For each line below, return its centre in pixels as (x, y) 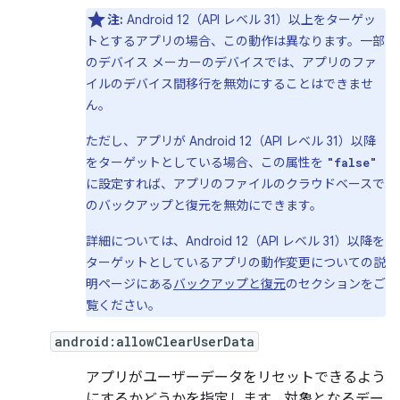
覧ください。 (123, 305)
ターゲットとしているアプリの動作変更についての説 (236, 262)
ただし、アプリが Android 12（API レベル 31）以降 (231, 141)
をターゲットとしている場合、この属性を (206, 162)
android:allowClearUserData (154, 342)
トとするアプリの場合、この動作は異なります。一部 (235, 41)
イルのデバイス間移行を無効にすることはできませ (229, 84)
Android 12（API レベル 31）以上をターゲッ (251, 20)
